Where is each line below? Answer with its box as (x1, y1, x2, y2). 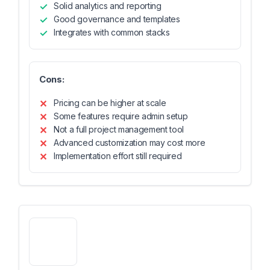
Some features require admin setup (54, 111, 188, 121)
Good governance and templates (54, 14, 180, 24)
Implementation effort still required (54, 151, 182, 161)
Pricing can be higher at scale (54, 98, 166, 108)
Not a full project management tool (54, 124, 184, 134)
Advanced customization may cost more (54, 137, 206, 148)
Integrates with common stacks (54, 27, 170, 37)
